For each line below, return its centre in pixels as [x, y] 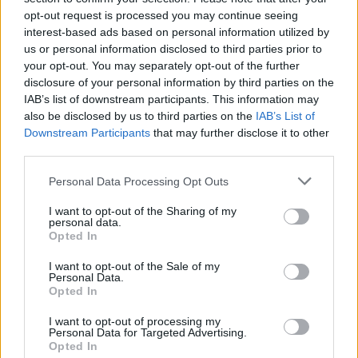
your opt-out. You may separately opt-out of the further [162, 66]
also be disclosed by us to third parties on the [140, 116]
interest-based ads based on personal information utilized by [177, 32]
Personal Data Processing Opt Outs [139, 181]
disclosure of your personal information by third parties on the [179, 82]
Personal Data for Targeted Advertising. [148, 332]
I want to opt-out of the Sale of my [134, 266]
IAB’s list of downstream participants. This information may [171, 99]
